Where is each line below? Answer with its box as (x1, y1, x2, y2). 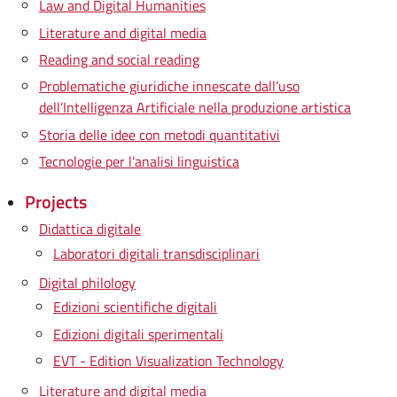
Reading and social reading (39, 48, 199, 70)
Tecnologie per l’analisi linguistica (39, 151, 239, 172)
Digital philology (39, 272, 136, 294)
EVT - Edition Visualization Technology (53, 350, 284, 372)
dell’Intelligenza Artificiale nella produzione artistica (39, 97, 351, 119)
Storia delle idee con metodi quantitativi (39, 123, 280, 145)
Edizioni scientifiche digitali (53, 296, 217, 318)
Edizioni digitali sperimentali (53, 323, 223, 345)
